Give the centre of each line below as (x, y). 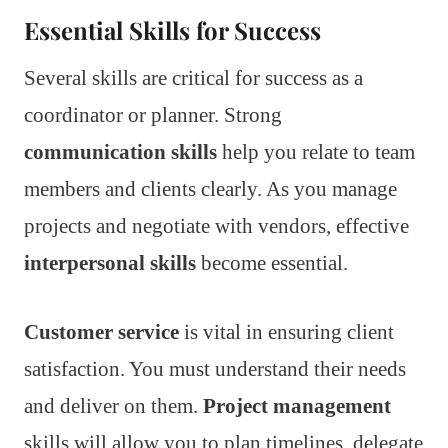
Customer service (101, 331)
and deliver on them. (113, 405)
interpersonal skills (110, 262)
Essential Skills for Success (172, 29)
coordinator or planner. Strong (153, 114)
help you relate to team (316, 151)
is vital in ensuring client (286, 331)
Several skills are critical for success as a (193, 77)
